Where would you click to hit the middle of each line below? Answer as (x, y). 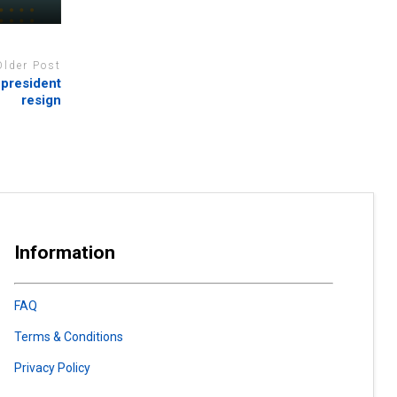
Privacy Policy (52, 367)
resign (41, 101)
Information (64, 253)
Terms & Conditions (68, 336)
